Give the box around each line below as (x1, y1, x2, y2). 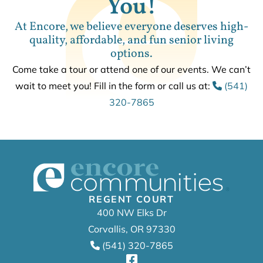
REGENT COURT (89, 193, 174, 205)
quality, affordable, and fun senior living (29, 32, 234, 49)
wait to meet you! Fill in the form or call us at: (15, 79, 213, 92)
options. (110, 45, 153, 62)
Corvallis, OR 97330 (87, 222, 176, 235)
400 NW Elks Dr (96, 206, 167, 218)
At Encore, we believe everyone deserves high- (15, 18, 248, 35)
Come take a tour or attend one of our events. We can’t (12, 63, 251, 75)
